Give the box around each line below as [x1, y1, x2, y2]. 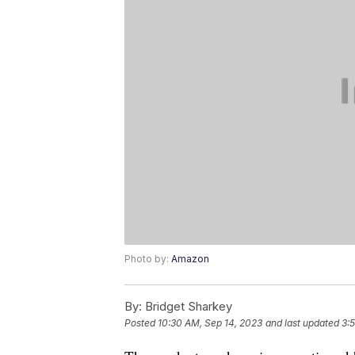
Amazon [171, 253, 209, 265]
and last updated [265, 317, 339, 330]
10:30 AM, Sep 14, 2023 [158, 317, 262, 330]
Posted [124, 317, 158, 330]
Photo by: [124, 253, 171, 265]
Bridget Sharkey [142, 299, 232, 315]
